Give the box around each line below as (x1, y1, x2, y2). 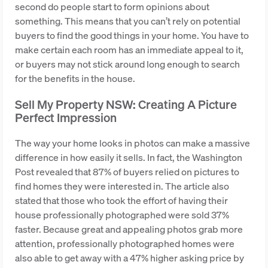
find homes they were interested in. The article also (15, 179, 229, 193)
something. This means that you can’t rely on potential (15, 14, 240, 28)
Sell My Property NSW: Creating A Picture (15, 96, 237, 112)
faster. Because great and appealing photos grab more (15, 223, 243, 236)
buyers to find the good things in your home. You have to (15, 29, 249, 42)
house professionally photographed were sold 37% (15, 208, 229, 221)
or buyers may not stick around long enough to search (15, 57, 240, 71)
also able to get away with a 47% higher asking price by (15, 251, 244, 264)
